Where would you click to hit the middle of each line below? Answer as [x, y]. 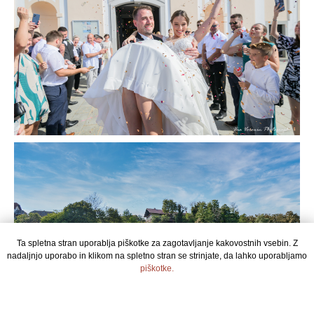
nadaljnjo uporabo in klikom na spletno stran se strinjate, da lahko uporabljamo [157, 256]
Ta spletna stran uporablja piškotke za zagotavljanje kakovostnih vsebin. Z [157, 243]
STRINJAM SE [157, 292]
